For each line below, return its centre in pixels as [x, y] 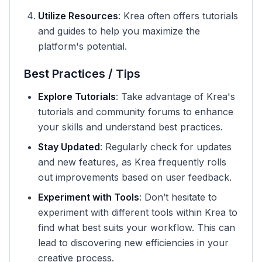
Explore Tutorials [77, 96]
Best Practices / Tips [82, 74]
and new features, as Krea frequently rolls [132, 162]
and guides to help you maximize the [119, 31]
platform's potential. [82, 46]
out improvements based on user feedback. [135, 177]
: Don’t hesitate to [178, 197]
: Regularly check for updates [166, 147]
